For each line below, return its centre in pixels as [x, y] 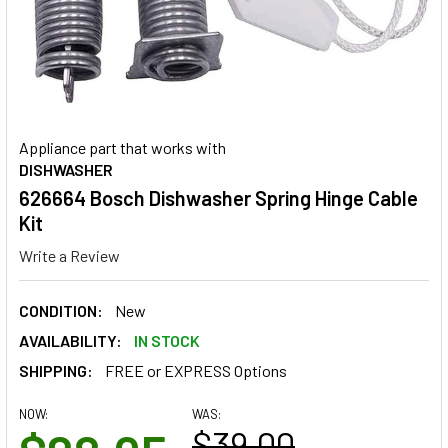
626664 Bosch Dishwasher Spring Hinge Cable [218, 198]
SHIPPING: [56, 370]
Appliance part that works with [122, 147]
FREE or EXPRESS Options [196, 370]
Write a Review [69, 255]
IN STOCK [167, 340]
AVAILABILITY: [70, 340]
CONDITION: [61, 310]
